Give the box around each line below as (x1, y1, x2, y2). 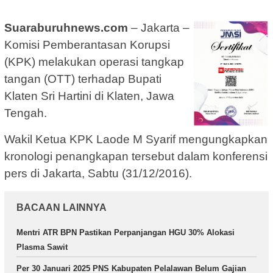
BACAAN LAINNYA (16, 202, 107, 213)
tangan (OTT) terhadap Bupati (4, 73, 161, 86)
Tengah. (4, 107, 47, 120)
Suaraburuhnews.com (4, 21, 128, 35)
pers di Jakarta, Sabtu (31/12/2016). (4, 167, 192, 180)
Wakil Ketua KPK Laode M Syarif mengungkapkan (4, 133, 268, 146)
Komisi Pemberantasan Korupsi (4, 38, 170, 52)
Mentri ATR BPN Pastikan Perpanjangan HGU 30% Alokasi (16, 228, 235, 238)
